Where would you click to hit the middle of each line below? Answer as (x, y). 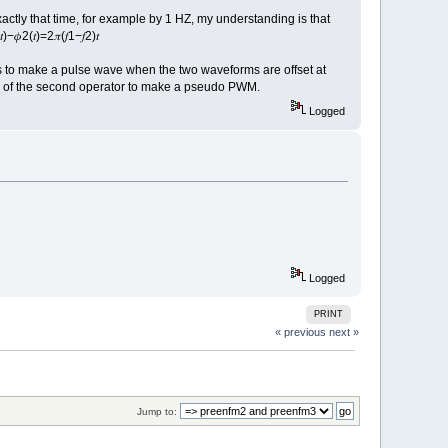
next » (343, 332)
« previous (300, 332)
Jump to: (156, 411)
